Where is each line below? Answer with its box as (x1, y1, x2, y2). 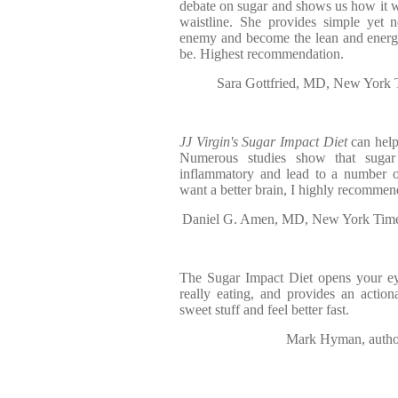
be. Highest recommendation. (179, 46, 344, 61)
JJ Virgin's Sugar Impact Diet (179, 134, 347, 149)
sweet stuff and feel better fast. (179, 302, 349, 317)
